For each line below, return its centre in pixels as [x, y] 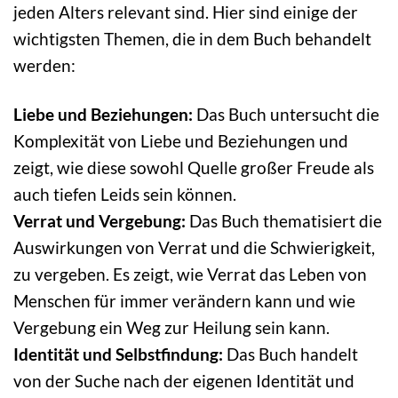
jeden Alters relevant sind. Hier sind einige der [186, 12]
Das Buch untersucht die [286, 115]
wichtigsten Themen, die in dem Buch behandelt [192, 39]
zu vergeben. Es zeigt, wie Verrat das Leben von [190, 275]
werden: [44, 66]
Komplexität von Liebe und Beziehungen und [181, 141]
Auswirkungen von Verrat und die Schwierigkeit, [194, 248]
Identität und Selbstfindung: [118, 354]
